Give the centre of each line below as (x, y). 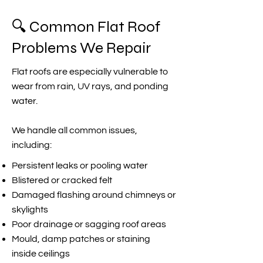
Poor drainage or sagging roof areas (89, 224)
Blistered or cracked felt (62, 180)
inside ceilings (41, 254)
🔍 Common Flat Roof (86, 27)
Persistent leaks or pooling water (80, 166)
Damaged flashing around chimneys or (94, 195)
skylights (30, 210)
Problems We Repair (81, 48)
